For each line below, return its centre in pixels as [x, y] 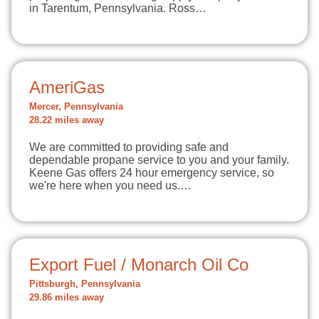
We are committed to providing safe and [129, 147]
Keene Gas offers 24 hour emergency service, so [152, 173]
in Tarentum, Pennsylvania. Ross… [118, 8]
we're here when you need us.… [110, 185]
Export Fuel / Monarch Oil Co [139, 265]
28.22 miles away [67, 120]
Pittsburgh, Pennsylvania [85, 284]
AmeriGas [67, 87]
